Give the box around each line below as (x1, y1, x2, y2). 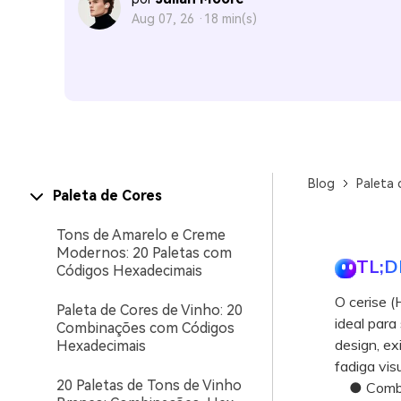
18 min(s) (204, 12, 257, 26)
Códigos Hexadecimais (56, 262, 202, 279)
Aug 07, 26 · (132, 12, 204, 26)
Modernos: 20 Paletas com (56, 244, 232, 261)
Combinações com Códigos (56, 320, 235, 337)
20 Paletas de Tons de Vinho (56, 377, 242, 394)
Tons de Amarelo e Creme (56, 226, 226, 243)
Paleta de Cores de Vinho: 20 (56, 302, 243, 319)
